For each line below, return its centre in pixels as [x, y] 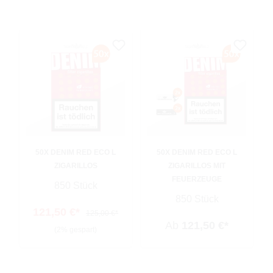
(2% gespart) [76, 230]
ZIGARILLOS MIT [197, 166]
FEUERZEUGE [197, 179]
